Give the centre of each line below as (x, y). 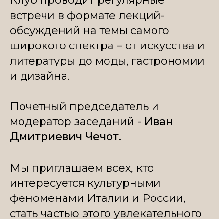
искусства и (172, 45)
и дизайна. (40, 76)
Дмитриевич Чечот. (66, 136)
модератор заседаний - (77, 121)
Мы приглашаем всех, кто (82, 168)
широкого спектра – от (75, 45)
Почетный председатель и (84, 106)
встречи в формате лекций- (87, 15)
